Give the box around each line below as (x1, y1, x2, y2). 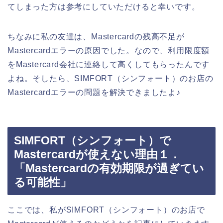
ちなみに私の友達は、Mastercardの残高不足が (7, 32, 185, 41)
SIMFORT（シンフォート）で (14, 133, 171, 147)
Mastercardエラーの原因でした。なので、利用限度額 (7, 46, 210, 55)
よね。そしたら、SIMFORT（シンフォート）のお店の (7, 74, 214, 83)
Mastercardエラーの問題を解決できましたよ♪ (7, 88, 181, 97)
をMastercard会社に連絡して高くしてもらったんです (7, 60, 210, 69)
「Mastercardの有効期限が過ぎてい (14, 161, 204, 175)
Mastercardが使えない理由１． (14, 147, 181, 161)
